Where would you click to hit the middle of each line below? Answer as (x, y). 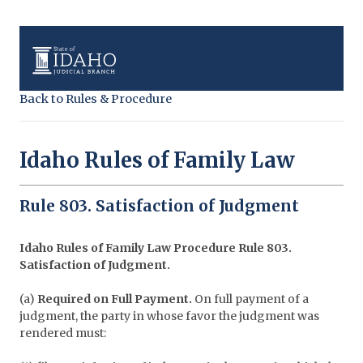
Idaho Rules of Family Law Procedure (129, 248)
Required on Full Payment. (115, 299)
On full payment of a (250, 299)
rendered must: (63, 333)
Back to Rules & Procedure (96, 99)
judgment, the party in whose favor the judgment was (169, 316)
